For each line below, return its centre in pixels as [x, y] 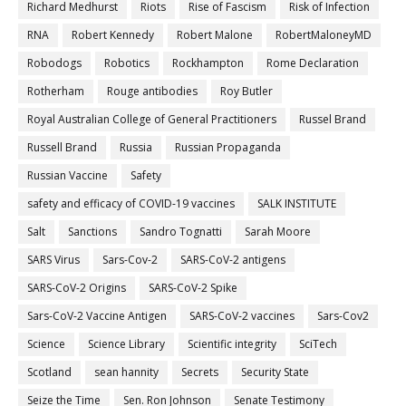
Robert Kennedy [113, 35]
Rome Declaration [313, 63]
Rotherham [56, 92]
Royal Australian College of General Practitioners [152, 120]
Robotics [127, 63]
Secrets [200, 372]
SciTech [318, 344]
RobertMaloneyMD [324, 35]
